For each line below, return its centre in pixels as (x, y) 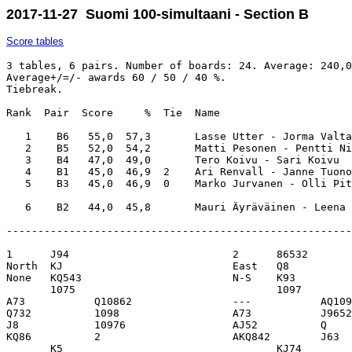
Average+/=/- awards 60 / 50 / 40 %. (119, 77)
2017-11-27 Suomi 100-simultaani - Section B (158, 14)
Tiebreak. (35, 89)
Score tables (35, 41)
